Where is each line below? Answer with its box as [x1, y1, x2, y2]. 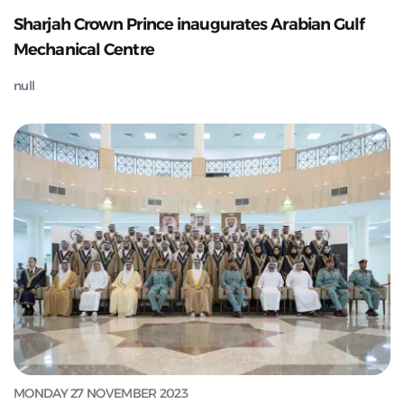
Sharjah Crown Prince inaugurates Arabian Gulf [14, 14, 365, 34]
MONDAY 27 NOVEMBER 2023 [14, 384, 188, 401]
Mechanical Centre [14, 39, 154, 60]
